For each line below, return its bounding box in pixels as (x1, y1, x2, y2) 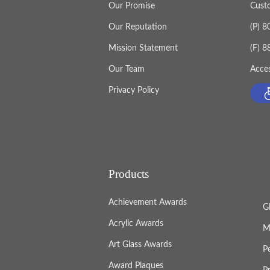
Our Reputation (108, 23, 167, 32)
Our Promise (108, 2, 155, 11)
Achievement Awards (108, 198, 187, 207)
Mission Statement (108, 44, 178, 53)
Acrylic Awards (108, 219, 163, 228)
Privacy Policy (108, 86, 159, 95)
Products (108, 168, 149, 181)
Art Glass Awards (108, 240, 172, 250)
